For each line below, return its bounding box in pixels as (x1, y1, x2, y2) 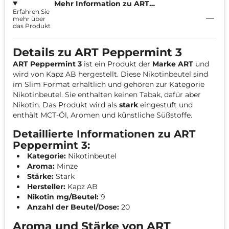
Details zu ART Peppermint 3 (13, 45, 182, 59)
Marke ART (152, 59, 193, 68)
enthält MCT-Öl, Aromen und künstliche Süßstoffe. (13, 110, 192, 120)
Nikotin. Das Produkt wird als (13, 100, 119, 109)
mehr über (13, 15, 45, 22)
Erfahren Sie (13, 8, 50, 15)
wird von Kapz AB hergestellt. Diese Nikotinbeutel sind (13, 70, 208, 79)
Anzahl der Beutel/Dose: (27, 202, 119, 212)
